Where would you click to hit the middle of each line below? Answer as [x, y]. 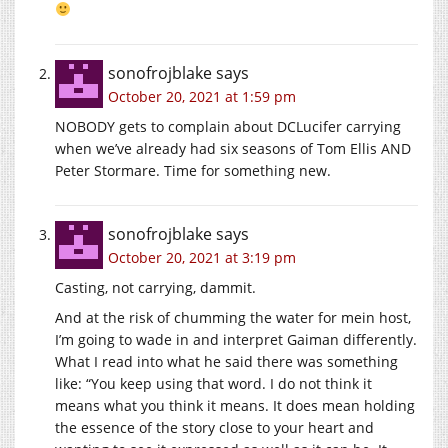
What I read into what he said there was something [226, 361]
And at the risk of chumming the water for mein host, [233, 317]
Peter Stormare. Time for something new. [193, 170]
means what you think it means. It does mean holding [235, 405]
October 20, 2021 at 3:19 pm [202, 257]
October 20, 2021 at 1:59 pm [202, 96]
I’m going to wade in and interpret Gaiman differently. [236, 339]
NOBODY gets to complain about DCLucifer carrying [228, 126]
